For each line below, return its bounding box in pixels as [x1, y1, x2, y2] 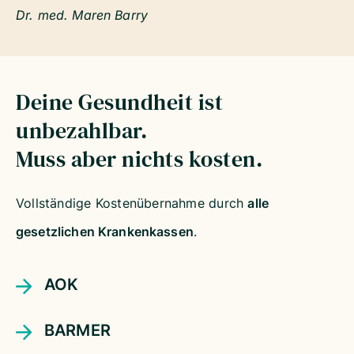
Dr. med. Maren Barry [16, 7, 148, 24]
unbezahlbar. [16, 115, 147, 146]
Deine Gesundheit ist [16, 87, 223, 118]
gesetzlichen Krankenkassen [16, 224, 194, 240]
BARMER [44, 321, 111, 341]
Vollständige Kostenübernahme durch [16, 195, 248, 212]
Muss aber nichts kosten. [16, 144, 262, 175]
